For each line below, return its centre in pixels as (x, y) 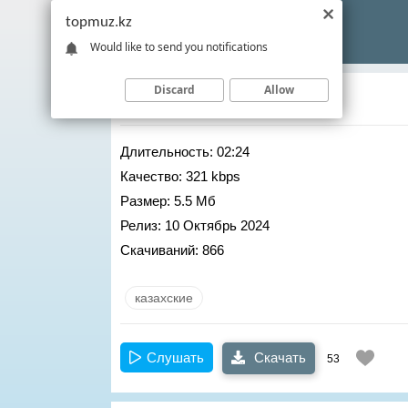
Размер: (145, 201)
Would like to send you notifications (179, 46)
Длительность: (167, 152)
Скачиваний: (159, 250)
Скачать (278, 357)
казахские (164, 298)
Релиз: (141, 225)
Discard (174, 89)
